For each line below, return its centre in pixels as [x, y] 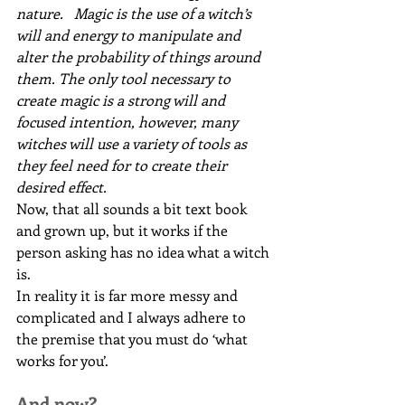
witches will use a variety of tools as [133, 144]
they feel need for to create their [123, 165]
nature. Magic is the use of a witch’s [136, 14]
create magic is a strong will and [122, 100]
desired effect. [61, 187]
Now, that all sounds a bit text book [133, 209]
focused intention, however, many [129, 122]
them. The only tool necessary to [125, 79]
